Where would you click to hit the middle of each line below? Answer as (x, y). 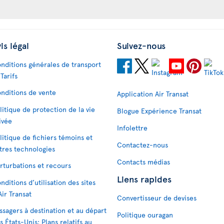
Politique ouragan (145, 214)
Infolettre (132, 127)
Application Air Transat (153, 93)
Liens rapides (144, 178)
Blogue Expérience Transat (159, 110)
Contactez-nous (142, 144)
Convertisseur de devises (157, 197)
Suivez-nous (141, 45)
